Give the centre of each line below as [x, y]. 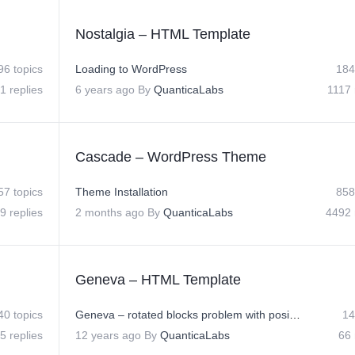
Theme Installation [122, 192]
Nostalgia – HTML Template [163, 34]
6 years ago [105, 90]
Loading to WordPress [131, 69]
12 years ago [108, 335]
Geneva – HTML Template [158, 280]
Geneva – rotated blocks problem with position [295, 315]
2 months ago [110, 212]
